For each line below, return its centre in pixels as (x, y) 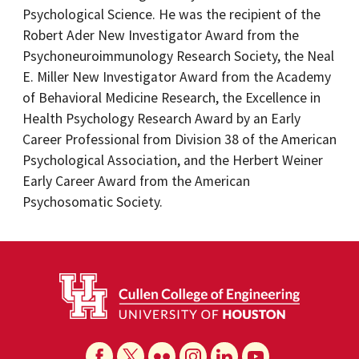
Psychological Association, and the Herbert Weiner (173, 160)
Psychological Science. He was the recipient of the (171, 14)
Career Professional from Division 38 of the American (179, 139)
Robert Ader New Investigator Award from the (161, 35)
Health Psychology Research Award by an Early (161, 119)
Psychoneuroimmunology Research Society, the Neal (178, 56)
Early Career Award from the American (136, 181)
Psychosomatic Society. (93, 202)
